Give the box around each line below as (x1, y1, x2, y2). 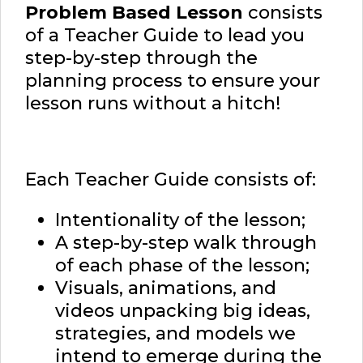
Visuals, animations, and (55, 277, 276, 300)
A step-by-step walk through (55, 232, 317, 254)
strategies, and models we (55, 322, 296, 345)
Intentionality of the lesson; (55, 209, 305, 232)
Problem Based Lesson (25, 2, 243, 24)
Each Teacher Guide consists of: (25, 169, 316, 191)
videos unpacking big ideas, (55, 300, 310, 322)
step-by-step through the (25, 47, 258, 70)
